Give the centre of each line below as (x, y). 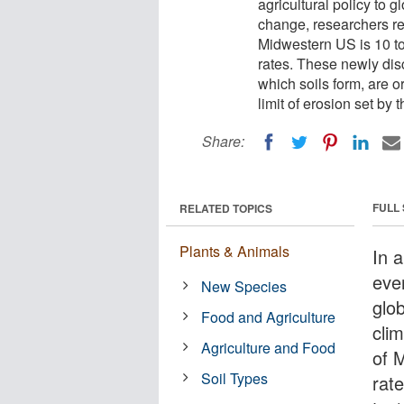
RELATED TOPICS (226, 208)
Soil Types (235, 378)
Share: (223, 141)
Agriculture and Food (269, 347)
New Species (244, 286)
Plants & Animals (234, 251)
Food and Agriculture (269, 317)
